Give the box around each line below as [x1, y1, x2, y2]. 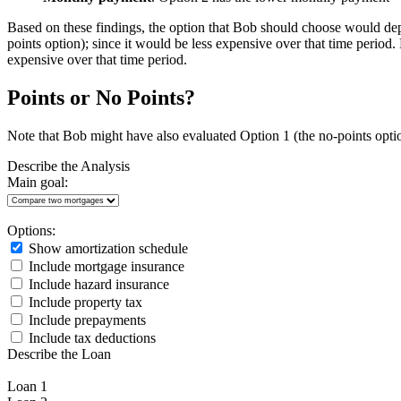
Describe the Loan [7, 346, 111, 362]
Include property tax [25, 294, 142, 310]
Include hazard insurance [25, 276, 169, 292]
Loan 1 [7, 378, 47, 394]
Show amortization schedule [25, 240, 188, 256]
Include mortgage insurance [25, 258, 184, 274]
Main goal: [7, 174, 68, 190]
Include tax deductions [25, 329, 156, 346]
